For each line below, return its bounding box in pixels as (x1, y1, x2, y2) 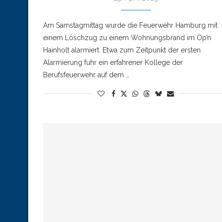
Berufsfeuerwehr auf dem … (43, 70, 129, 79)
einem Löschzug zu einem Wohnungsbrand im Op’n (43, 33, 211, 42)
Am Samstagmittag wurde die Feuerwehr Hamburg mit (43, 21, 218, 29)
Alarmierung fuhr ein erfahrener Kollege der (43, 58, 183, 66)
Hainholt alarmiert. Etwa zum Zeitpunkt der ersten (43, 46, 201, 54)
